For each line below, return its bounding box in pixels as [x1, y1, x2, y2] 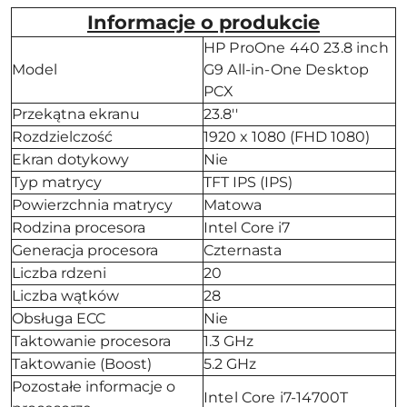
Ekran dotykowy [12, 151, 129, 168]
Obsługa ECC [12, 310, 105, 327]
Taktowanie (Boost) [12, 355, 152, 372]
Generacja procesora [12, 242, 158, 259]
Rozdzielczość [12, 128, 113, 145]
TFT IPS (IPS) [203, 174, 293, 191]
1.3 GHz [203, 333, 253, 350]
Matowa [203, 196, 262, 213]
